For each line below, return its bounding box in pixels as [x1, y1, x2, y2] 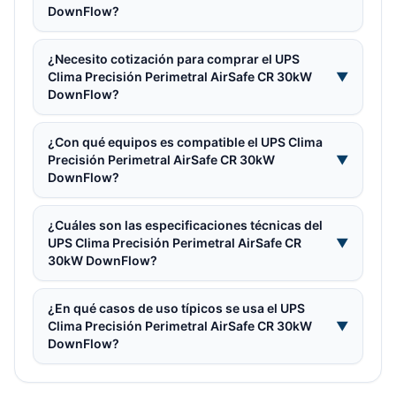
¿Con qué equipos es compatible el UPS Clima [48, 134, 323, 149]
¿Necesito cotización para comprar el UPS [48, 51, 300, 66]
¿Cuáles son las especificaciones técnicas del [48, 217, 323, 232]
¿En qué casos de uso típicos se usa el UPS [48, 301, 305, 316]
